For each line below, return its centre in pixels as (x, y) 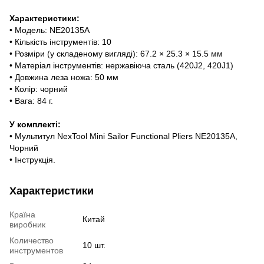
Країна (22, 214)
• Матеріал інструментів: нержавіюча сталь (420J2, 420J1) (121, 65)
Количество (32, 240)
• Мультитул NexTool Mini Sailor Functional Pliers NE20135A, (123, 136)
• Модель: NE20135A (49, 30)
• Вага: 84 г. (31, 100)
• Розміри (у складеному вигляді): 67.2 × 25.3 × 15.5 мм (118, 53)
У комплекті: (35, 124)
